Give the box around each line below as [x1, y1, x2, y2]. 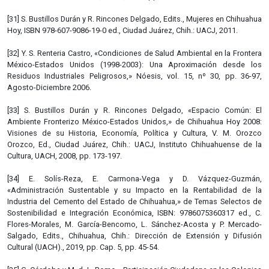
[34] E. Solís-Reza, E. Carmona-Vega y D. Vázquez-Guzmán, [7, 174, 262, 183]
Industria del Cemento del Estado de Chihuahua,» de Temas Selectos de [7, 196, 262, 206]
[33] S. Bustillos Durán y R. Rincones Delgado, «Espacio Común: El [7, 105, 262, 115]
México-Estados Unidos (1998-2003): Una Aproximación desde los [7, 59, 262, 69]
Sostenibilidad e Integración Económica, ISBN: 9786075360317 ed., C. [7, 208, 262, 217]
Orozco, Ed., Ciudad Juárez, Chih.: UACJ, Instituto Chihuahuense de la [7, 139, 262, 149]
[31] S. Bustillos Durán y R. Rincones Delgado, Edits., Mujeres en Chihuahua [7, 14, 262, 23]
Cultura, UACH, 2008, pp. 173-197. [7, 151, 122, 160]
